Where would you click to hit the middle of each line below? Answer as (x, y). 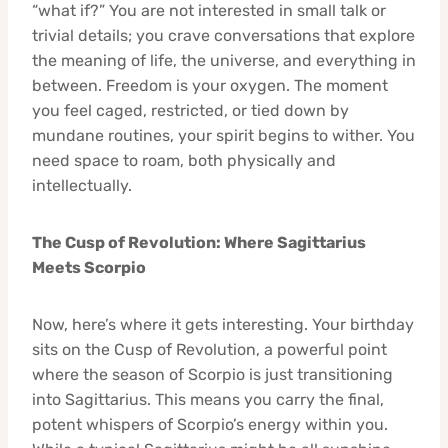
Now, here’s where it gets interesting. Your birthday (223, 324)
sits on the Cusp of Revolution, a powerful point (209, 349)
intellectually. (82, 185)
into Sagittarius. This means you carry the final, (208, 399)
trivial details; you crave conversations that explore (223, 35)
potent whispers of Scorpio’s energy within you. (210, 424)
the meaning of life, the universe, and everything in (224, 60)
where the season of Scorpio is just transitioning (212, 374)
